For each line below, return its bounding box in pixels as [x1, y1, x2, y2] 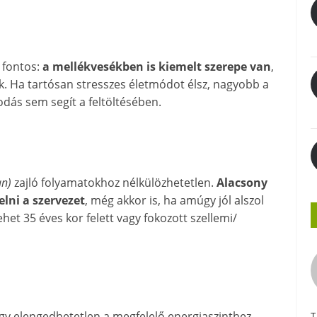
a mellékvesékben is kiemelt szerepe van [42, 59, 271, 75]
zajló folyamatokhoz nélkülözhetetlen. [11, 175, 217, 191]
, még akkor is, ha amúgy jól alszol [85, 192, 264, 209]
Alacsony [217, 175, 267, 191]
